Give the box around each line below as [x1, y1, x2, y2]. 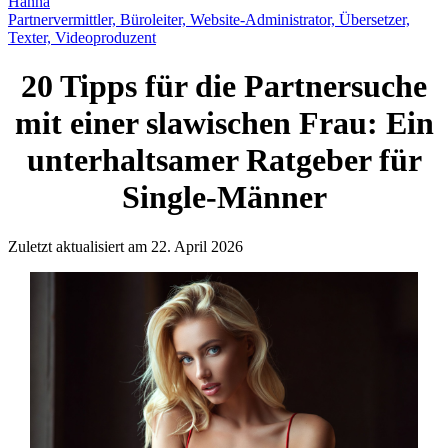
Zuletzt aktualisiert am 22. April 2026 [8, 237, 243, 255]
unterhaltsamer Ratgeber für [26, 142, 422, 179]
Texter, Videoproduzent [8, 28, 156, 46]
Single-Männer [121, 179, 327, 216]
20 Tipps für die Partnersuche [21, 68, 427, 105]
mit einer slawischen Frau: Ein [14, 105, 434, 142]
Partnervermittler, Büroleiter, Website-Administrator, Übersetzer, [8, 10, 410, 28]
